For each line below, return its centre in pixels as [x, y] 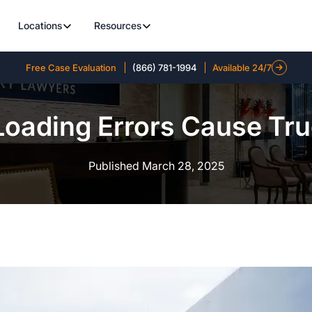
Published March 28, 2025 [156, 166]
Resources [118, 25]
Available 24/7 [242, 68]
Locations [40, 25]
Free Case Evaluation [71, 68]
